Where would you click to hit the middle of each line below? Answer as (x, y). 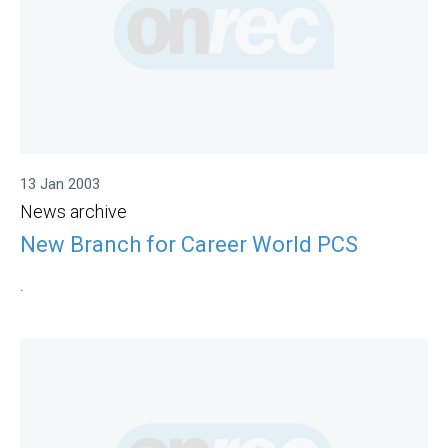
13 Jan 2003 (60, 184)
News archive (73, 212)
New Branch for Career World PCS (189, 244)
